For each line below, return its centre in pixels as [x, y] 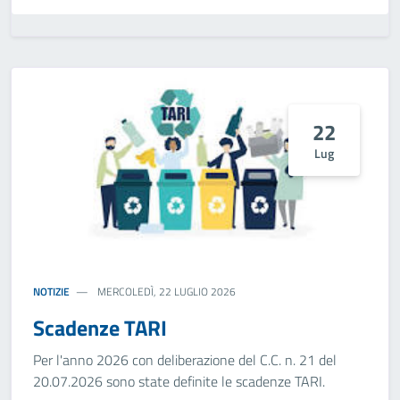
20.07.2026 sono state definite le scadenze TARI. [179, 381]
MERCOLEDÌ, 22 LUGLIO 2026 [166, 292]
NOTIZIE [51, 292]
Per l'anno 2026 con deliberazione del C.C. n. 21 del [185, 360]
